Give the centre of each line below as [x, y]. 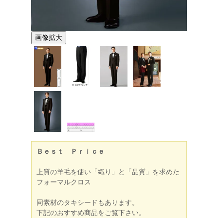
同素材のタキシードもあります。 [88, 202]
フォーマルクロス [64, 182]
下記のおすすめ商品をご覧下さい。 [91, 213]
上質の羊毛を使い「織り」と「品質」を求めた [108, 172]
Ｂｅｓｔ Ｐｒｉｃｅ [71, 151]
